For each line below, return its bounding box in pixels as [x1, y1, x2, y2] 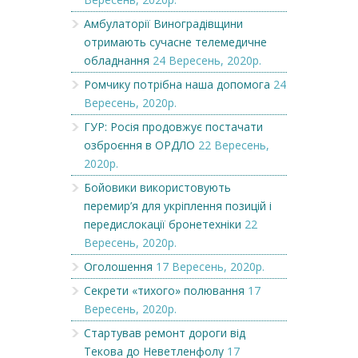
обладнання [84, 53, 149, 68]
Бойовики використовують [84, 180, 231, 195]
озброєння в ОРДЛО [84, 137, 195, 153]
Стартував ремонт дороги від [84, 325, 245, 340]
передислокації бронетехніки [84, 217, 241, 232]
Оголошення [84, 259, 153, 274]
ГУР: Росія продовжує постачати [84, 119, 263, 134]
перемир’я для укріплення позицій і [84, 198, 272, 213]
